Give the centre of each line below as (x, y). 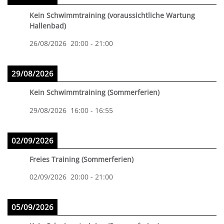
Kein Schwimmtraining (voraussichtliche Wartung (112, 15)
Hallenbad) (48, 25)
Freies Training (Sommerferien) (81, 159)
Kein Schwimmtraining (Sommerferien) (94, 92)
